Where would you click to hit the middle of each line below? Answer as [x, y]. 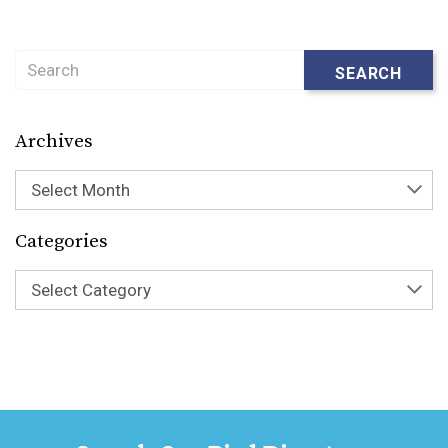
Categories [61, 242]
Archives [54, 142]
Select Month [80, 190]
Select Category [91, 290]
